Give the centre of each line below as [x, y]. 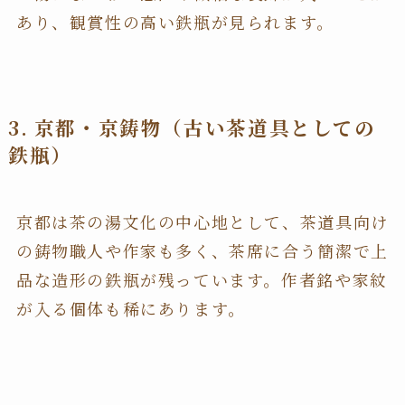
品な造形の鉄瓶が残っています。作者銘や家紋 [202, 279]
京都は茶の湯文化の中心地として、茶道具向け [202, 221]
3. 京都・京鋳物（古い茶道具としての [192, 127]
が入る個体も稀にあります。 [131, 308]
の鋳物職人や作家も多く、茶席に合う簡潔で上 [202, 250]
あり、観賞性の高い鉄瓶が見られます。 [175, 21]
